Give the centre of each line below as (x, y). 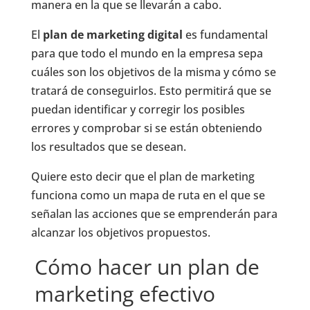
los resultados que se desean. (108, 146)
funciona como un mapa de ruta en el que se (148, 195)
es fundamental (226, 34)
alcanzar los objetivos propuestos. (120, 232)
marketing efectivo (125, 293)
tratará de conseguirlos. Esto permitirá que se (151, 90)
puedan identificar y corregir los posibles (138, 109)
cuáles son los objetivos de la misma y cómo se (153, 72)
